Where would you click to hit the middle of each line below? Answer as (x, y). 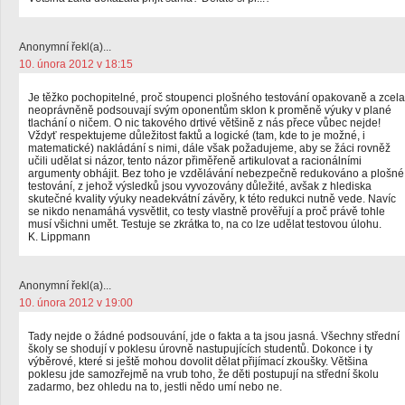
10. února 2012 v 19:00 (76, 303)
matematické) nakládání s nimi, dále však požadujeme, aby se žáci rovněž (209, 148)
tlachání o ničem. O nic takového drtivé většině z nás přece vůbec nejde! (204, 123)
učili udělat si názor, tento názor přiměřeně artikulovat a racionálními (195, 161)
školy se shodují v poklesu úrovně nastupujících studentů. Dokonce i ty (200, 349)
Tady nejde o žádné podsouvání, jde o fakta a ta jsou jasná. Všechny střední (214, 336)
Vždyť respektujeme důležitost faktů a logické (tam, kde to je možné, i (197, 136)
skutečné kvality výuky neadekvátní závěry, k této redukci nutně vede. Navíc (212, 199)
